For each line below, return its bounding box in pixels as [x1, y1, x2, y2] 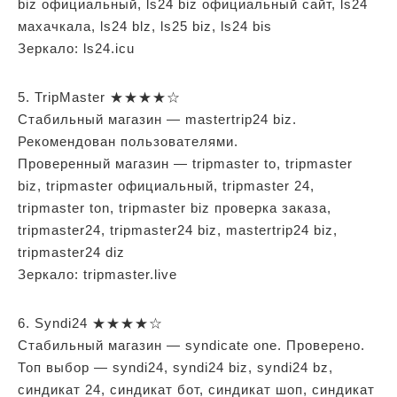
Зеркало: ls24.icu [18, 40, 135, 56]
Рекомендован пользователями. [18, 133, 238, 149]
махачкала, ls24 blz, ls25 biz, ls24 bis [18, 18, 272, 34]
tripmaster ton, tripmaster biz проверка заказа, [18, 199, 331, 215]
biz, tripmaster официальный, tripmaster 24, [18, 177, 315, 193]
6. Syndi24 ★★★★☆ [18, 315, 163, 331]
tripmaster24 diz [18, 244, 125, 260]
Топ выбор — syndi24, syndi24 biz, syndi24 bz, [18, 359, 333, 375]
